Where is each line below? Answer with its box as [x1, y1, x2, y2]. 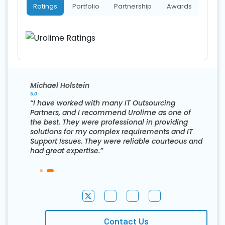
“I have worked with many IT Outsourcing [30, 98, 175, 108]
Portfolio [72, 2, 99, 12]
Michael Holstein [30, 80, 89, 91]
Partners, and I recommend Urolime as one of [30, 107, 191, 118]
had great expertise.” [30, 146, 103, 156]
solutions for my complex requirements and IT [30, 127, 193, 137]
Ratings [33, 2, 57, 12]
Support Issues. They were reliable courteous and [30, 136, 202, 147]
